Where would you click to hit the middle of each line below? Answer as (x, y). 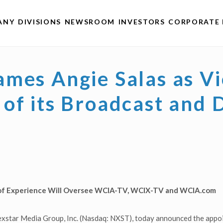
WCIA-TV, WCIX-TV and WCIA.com (155, 190)
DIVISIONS (39, 21)
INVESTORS (142, 21)
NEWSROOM (90, 21)
